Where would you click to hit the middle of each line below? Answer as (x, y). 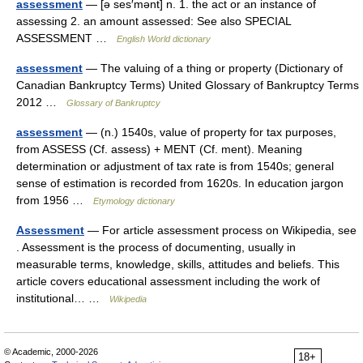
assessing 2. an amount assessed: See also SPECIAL (154, 21)
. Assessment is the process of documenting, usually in (156, 247)
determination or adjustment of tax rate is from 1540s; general (175, 166)
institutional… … (63, 298)
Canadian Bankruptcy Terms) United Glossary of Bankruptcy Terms (188, 85)
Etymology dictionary (134, 201)
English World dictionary (164, 39)
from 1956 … (55, 200)
